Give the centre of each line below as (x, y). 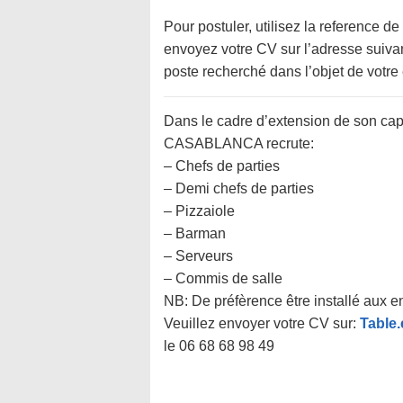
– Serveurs (198, 256)
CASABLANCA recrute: (239, 143)
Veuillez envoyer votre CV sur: (262, 323)
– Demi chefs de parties (239, 188)
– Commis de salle (223, 278)
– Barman (195, 233)
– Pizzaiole (199, 211)
